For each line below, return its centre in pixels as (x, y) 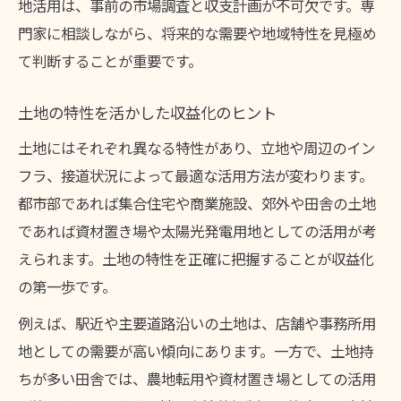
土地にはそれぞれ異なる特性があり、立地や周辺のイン (196, 147)
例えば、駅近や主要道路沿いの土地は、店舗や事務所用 (197, 323)
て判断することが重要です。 (110, 60)
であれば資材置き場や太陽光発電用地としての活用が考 (197, 230)
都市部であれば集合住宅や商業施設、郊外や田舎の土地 (197, 203)
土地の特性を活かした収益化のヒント (147, 113)
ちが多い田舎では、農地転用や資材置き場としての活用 (197, 378)
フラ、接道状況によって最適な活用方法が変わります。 (196, 175)
